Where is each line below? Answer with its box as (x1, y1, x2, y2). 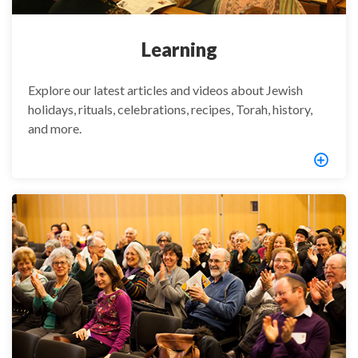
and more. (28, 120, 82, 136)
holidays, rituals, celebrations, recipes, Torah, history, (28, 101, 312, 117)
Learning (141, 37, 217, 61)
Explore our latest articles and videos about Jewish (28, 82, 303, 97)
